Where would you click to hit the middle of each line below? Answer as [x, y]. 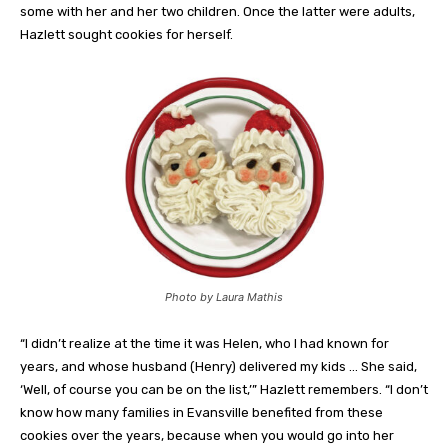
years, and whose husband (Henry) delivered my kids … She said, [218, 366]
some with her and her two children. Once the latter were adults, [217, 12]
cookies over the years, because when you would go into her [207, 435]
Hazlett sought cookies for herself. [126, 35]
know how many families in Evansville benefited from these [201, 412]
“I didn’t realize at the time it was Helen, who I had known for [204, 343]
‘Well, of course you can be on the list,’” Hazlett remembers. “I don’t [224, 389]
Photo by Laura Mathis [224, 296]
